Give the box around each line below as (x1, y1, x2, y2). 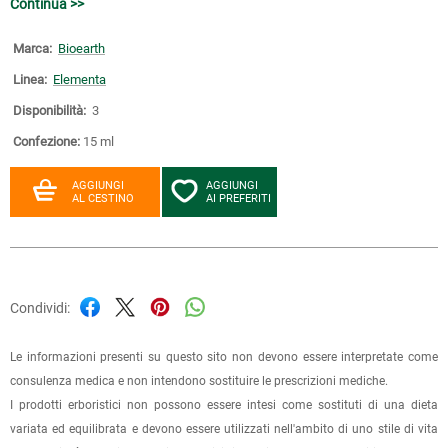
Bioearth (58, 40, 105, 56)
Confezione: (13, 133, 80, 149)
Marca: (13, 40, 52, 56)
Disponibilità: (13, 102, 86, 118)
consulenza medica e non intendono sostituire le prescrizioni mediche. (10, 373, 388, 388)
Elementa (53, 71, 106, 87)
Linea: (13, 71, 47, 87)
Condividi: (10, 299, 70, 316)
